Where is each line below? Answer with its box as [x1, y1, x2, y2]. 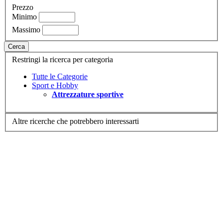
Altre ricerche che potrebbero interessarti [12, 116, 139, 125]
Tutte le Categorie [32, 72, 88, 81]
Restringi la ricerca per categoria [12, 55, 113, 64]
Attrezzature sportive [52, 90, 123, 99]
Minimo [12, 12, 37, 21]
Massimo [12, 25, 40, 34]
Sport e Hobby [32, 81, 78, 90]
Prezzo [12, 2, 33, 11]
